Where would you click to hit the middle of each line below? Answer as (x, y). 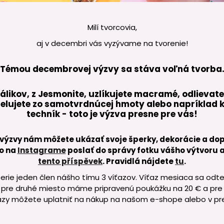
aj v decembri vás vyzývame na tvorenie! (112, 43)
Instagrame (41, 150)
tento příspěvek (70, 161)
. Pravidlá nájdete (139, 161)
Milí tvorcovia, (112, 27)
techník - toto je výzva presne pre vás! (112, 114)
